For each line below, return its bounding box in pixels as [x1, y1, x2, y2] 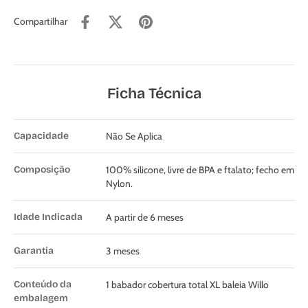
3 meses [106, 245, 140, 256]
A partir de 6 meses [106, 211, 184, 223]
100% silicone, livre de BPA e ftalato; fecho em [106, 164, 294, 175]
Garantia [14, 244, 54, 256]
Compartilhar [14, 16, 67, 27]
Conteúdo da [14, 278, 71, 290]
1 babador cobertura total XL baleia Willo [106, 278, 269, 290]
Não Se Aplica [106, 130, 162, 142]
